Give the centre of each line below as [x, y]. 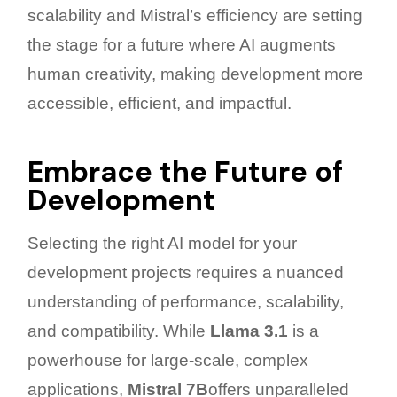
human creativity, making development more [195, 74]
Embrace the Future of [185, 172]
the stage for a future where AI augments [182, 45]
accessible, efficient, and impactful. [160, 104]
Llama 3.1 [249, 331]
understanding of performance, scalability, [186, 302]
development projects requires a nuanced [186, 273]
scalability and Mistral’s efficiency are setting [195, 16]
